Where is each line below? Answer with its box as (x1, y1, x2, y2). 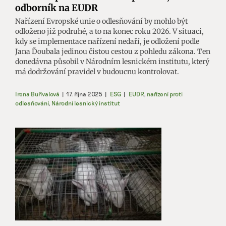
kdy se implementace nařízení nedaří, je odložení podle (15, 37, 199, 46)
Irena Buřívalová (15, 90, 60, 98)
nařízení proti (147, 90, 183, 98)
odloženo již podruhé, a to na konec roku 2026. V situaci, (15, 27, 204, 36)
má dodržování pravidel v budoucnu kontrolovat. (15, 67, 179, 77)
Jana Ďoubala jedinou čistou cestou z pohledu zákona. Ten (15, 47, 210, 56)
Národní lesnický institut (51, 99, 120, 107)
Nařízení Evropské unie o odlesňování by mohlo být (15, 17, 188, 26)
